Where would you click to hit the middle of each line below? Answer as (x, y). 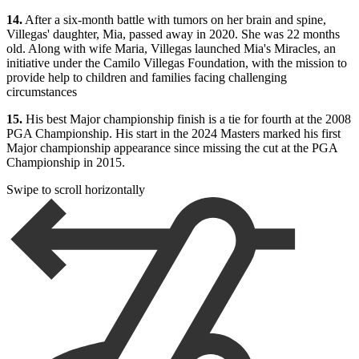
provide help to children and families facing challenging (147, 78)
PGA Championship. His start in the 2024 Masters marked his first (173, 134)
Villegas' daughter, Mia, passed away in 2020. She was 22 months (173, 34)
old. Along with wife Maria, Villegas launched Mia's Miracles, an (171, 49)
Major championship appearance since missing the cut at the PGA (172, 148)
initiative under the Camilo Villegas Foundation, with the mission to (177, 63)
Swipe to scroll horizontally (76, 190)
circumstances (42, 92)
